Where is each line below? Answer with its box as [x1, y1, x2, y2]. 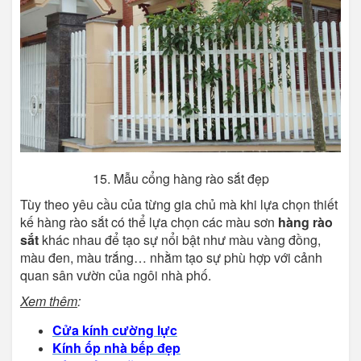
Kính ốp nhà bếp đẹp [52, 338, 180, 358]
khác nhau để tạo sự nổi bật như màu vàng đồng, [42, 230, 321, 250]
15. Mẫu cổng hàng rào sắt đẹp [92, 169, 269, 189]
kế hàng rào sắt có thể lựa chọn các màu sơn [20, 213, 278, 232]
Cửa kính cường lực [52, 321, 177, 340]
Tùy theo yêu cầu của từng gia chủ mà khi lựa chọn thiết [20, 195, 338, 214]
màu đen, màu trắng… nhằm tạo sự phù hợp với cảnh [20, 248, 322, 268]
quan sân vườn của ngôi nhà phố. [20, 266, 211, 285]
